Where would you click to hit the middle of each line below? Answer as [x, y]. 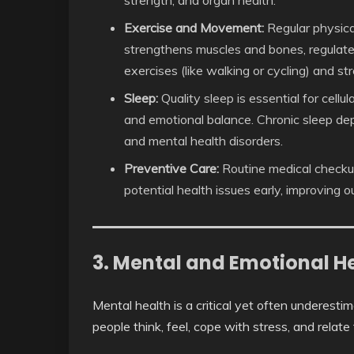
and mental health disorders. [203, 140]
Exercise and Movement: [194, 27]
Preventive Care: [171, 168]
